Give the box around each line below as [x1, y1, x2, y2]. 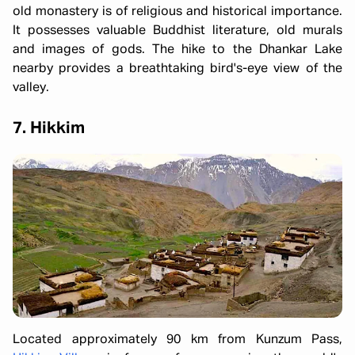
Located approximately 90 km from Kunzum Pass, [13, 333, 342, 346]
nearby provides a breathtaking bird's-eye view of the [13, 62, 342, 75]
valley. [13, 81, 49, 94]
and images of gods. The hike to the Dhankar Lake [13, 43, 342, 56]
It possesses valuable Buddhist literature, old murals [13, 24, 342, 37]
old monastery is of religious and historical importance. [13, 5, 342, 18]
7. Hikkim [13, 120, 85, 137]
